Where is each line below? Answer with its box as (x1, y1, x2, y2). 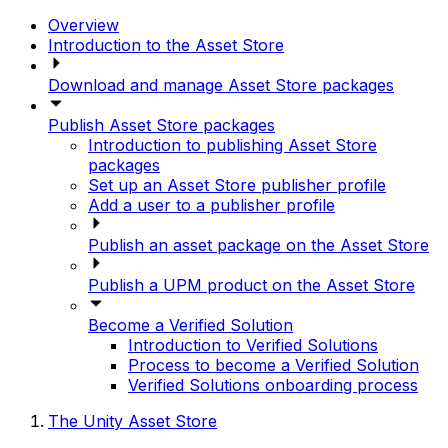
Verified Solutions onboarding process (128, 375, 418, 396)
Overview (48, 15, 119, 36)
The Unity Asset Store (48, 411, 217, 432)
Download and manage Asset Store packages (48, 75, 394, 96)
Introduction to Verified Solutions (128, 335, 378, 356)
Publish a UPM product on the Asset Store (88, 275, 415, 296)
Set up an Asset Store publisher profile (88, 175, 386, 196)
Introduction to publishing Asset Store (88, 135, 377, 156)
